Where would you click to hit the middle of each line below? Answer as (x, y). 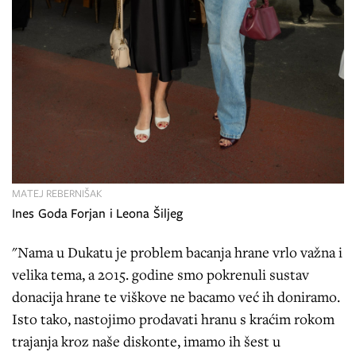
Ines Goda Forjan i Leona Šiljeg (98, 213)
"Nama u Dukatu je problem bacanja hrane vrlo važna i (177, 252)
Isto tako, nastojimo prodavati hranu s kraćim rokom (173, 318)
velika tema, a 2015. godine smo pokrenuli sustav (161, 274)
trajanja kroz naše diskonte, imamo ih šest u (146, 341)
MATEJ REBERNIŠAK (57, 193)
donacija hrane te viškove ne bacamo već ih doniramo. (176, 296)
